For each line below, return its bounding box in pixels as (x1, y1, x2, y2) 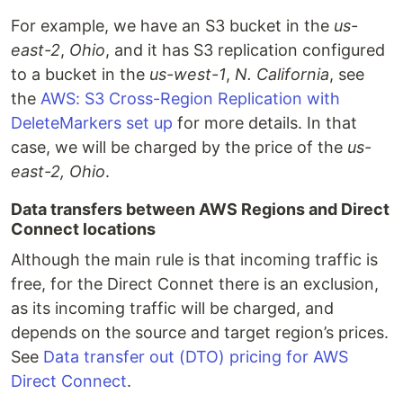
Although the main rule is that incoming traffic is (11, 250, 378, 269)
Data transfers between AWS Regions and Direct (11, 200, 390, 219)
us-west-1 (149, 65, 226, 84)
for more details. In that (173, 113, 357, 132)
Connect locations (11, 219, 156, 238)
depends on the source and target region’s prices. (11, 323, 389, 342)
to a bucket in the (11, 65, 149, 84)
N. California (235, 65, 329, 84)
